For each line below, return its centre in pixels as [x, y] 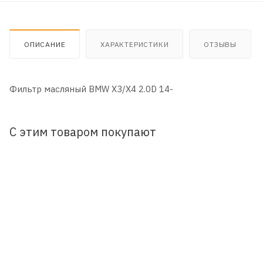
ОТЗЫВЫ [220, 44]
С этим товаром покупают [83, 131]
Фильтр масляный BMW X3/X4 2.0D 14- [91, 89]
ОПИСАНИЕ [45, 44]
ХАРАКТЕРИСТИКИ [135, 44]
